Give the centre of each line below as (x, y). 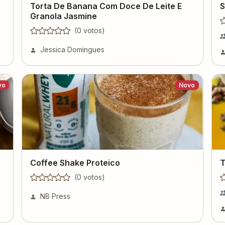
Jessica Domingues (73, 49)
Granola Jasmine (64, 16)
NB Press (55, 196)
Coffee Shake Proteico (75, 162)
